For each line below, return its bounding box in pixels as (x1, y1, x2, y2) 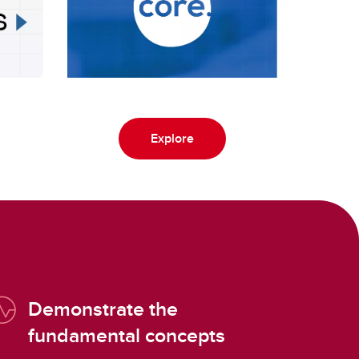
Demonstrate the (28, 294, 179, 324)
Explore (150, 129, 194, 148)
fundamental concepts (28, 321, 226, 350)
